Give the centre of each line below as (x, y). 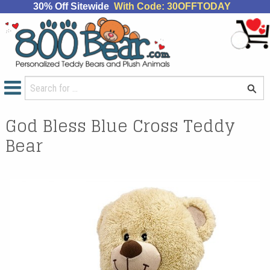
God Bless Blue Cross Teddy (121, 125)
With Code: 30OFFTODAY (172, 6)
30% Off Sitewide (73, 6)
